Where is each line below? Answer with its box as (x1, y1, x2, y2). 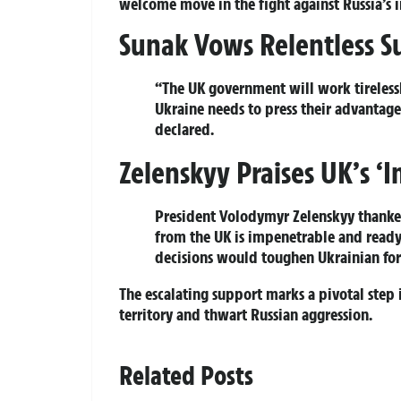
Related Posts (119, 358, 253, 392)
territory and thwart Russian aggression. (119, 303, 372, 325)
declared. (155, 117, 214, 140)
